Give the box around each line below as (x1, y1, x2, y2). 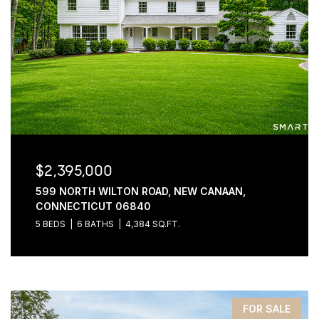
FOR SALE (243, 303, 291, 315)
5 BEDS (35, 219, 66, 229)
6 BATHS (76, 219, 114, 229)
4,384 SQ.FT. (125, 219, 180, 229)
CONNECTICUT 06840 (35, 200, 151, 212)
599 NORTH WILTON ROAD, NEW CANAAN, (35, 185, 246, 197)
